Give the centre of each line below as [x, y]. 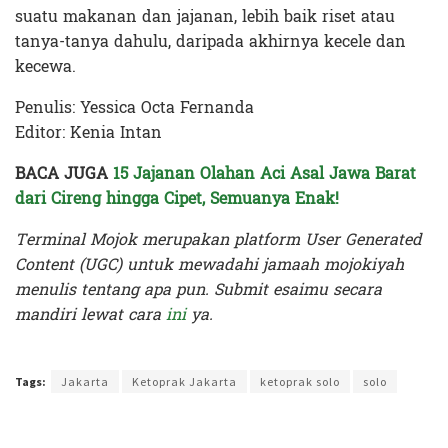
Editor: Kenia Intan [91, 132]
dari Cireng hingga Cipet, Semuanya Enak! [177, 198]
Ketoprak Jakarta [184, 381]
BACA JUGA [64, 173]
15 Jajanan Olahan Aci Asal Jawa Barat [264, 173]
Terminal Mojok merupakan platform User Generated [218, 239]
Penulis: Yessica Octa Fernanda [134, 107]
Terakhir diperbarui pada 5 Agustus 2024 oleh [126, 350]
